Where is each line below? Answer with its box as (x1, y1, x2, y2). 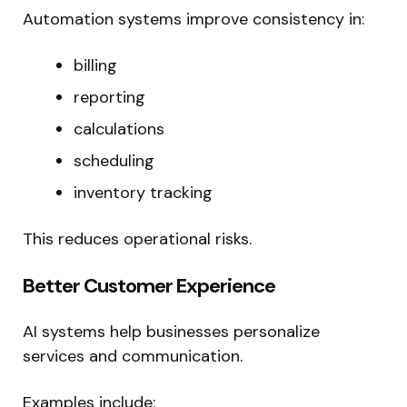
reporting (74, 85, 145, 108)
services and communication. (23, 344, 243, 367)
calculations (74, 117, 164, 140)
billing (74, 54, 117, 76)
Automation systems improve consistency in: (23, 7, 364, 30)
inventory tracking (74, 181, 213, 203)
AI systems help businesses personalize (23, 320, 320, 342)
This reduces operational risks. (23, 227, 252, 250)
